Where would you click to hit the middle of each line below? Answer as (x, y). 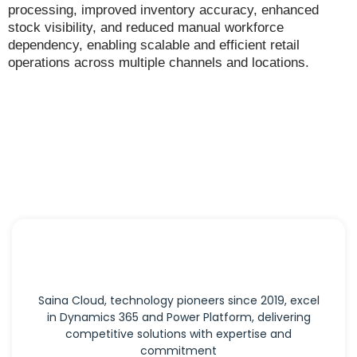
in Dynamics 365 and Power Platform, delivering (178, 318)
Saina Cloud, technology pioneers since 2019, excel (178, 301)
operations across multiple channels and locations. (159, 63)
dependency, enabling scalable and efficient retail (154, 45)
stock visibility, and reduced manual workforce (146, 28)
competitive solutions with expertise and (178, 334)
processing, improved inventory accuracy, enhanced (163, 10)
